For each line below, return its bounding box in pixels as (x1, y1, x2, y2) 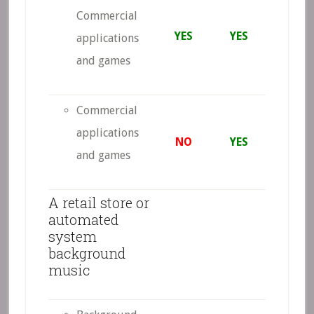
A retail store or (48, 193, 149, 212)
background (48, 244, 125, 262)
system (48, 227, 97, 245)
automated (48, 210, 118, 228)
